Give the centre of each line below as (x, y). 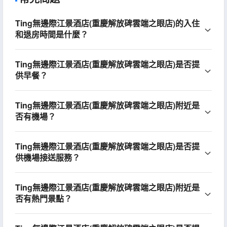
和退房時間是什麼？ (51, 34)
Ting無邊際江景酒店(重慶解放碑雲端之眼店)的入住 (107, 23)
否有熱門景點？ (43, 198)
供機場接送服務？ (47, 157)
